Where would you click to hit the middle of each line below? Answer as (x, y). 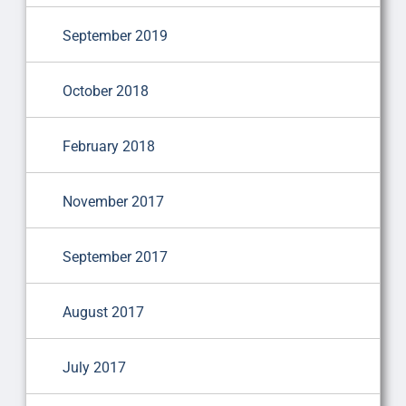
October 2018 (105, 91)
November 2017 (113, 201)
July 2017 (94, 367)
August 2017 (103, 312)
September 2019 (115, 35)
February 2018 (108, 146)
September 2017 (115, 256)
